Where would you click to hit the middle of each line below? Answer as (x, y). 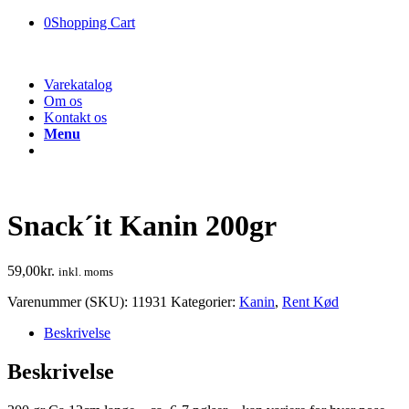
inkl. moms (86, 271)
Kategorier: (205, 301)
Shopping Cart (93, 22)
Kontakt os (75, 117)
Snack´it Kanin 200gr (142, 226)
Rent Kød (310, 301)
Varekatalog (78, 84)
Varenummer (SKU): (69, 301)
